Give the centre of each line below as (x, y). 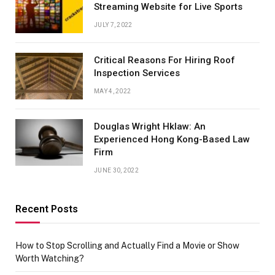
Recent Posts (47, 209)
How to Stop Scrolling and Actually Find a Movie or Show (127, 246)
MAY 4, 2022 (113, 91)
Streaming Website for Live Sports (168, 7)
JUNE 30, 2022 (116, 171)
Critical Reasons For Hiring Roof (165, 60)
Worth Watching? (50, 259)
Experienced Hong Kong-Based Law (172, 140)
